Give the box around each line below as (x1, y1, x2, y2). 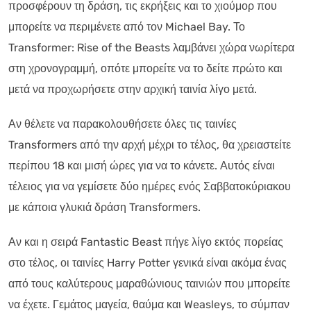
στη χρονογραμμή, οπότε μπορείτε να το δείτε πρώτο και (8, 61, 283, 75)
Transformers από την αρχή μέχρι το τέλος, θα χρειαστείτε (8, 137, 291, 151)
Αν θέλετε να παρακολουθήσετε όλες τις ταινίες (8, 117, 237, 131)
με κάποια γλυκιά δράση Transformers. (8, 200, 201, 214)
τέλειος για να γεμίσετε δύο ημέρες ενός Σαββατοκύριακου (8, 179, 291, 193)
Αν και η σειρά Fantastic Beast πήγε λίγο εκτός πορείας (8, 235, 283, 249)
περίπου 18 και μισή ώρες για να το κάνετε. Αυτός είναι (8, 158, 275, 172)
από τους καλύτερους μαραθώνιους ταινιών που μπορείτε (8, 276, 290, 290)
